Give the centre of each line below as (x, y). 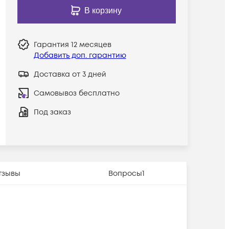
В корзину (103, 10)
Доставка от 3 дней (70, 74)
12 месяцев (91, 44)
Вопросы (125, 173)
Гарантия (52, 44)
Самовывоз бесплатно (76, 93)
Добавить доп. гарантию (80, 55)
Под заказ (52, 112)
